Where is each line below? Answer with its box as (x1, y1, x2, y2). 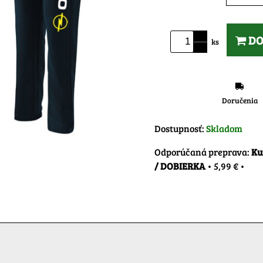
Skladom (206, 122, 242, 134)
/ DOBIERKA (154, 159, 205, 172)
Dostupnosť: (154, 122, 206, 134)
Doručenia (221, 95, 258, 106)
